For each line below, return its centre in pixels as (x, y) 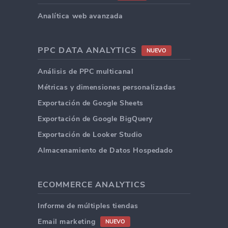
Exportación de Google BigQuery (95, 119)
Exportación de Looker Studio (90, 135)
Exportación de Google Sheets (91, 103)
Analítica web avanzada (80, 16)
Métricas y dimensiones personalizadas (107, 88)
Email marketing (67, 222)
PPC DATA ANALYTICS (87, 51)
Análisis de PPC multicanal (86, 72)
